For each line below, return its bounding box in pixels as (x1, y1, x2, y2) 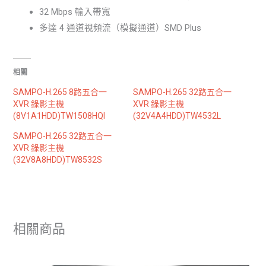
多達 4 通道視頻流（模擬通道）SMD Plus (39, 23, 202, 34)
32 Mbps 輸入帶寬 (39, 7, 111, 18)
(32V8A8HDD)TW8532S (13, 154, 103, 164)
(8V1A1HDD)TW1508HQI (13, 110, 106, 121)
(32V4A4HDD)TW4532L (133, 110, 221, 121)
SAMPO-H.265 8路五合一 (13, 87, 107, 97)
